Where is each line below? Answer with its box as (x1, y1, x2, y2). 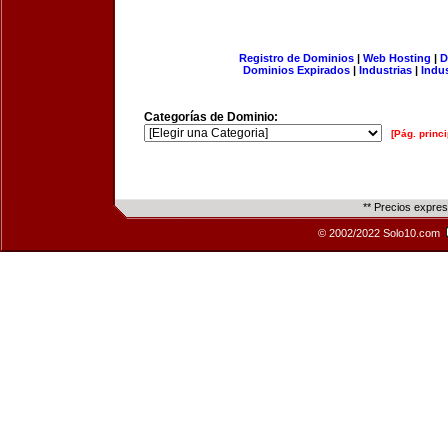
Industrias (359, 64, 412, 76)
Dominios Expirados (243, 64, 350, 76)
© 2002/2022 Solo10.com (318, 227, 443, 239)
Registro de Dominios (238, 52, 354, 64)
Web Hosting (362, 52, 431, 64)
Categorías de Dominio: (144, 110, 278, 124)
